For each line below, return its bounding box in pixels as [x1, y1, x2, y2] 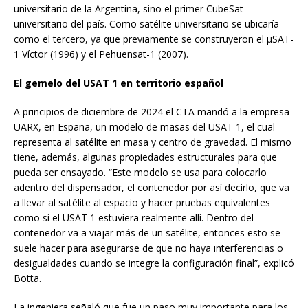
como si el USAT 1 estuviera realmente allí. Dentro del [14, 210, 254, 224]
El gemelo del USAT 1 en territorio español [14, 76, 223, 89]
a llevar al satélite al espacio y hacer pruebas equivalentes [14, 195, 270, 209]
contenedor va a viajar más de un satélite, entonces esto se [14, 225, 280, 239]
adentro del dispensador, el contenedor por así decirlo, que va [14, 180, 289, 194]
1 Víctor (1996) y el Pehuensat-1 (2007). [14, 47, 188, 60]
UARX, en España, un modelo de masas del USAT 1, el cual [14, 120, 275, 133]
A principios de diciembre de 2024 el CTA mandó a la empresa [14, 104, 289, 118]
